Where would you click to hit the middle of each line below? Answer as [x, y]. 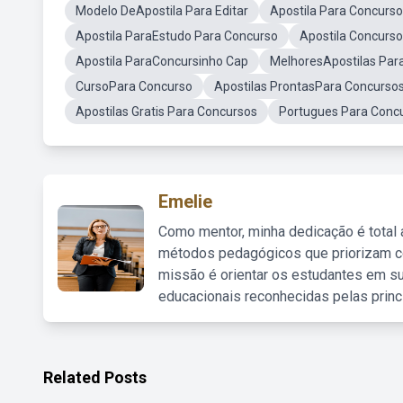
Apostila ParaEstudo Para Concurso [177, 36]
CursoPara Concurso [134, 86]
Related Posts [95, 377]
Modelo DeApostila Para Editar [162, 11]
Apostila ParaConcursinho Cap [162, 61]
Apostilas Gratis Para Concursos [166, 112]
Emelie [185, 201]
